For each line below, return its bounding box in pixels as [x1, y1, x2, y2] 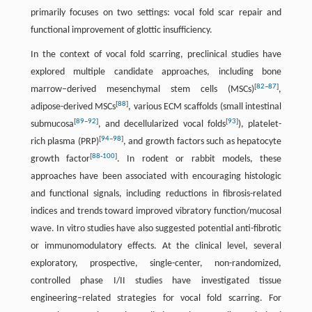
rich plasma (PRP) [30, 136, 99, 147]
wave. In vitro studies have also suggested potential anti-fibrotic [30, 224, 282, 234]
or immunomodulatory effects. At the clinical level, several [30, 241, 282, 251]
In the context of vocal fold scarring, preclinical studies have [30, 49, 282, 60]
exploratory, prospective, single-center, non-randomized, [30, 258, 282, 269]
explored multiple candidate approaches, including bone [30, 67, 282, 77]
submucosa [30, 119, 74, 130]
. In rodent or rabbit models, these [117, 154, 282, 164]
